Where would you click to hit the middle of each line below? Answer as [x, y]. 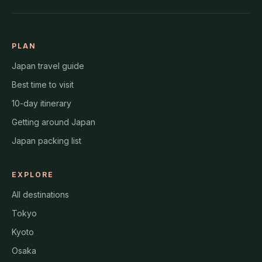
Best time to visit [43, 85]
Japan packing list [46, 141]
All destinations [40, 195]
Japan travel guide [48, 66]
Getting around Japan [54, 122]
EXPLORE [33, 175]
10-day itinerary [42, 104]
